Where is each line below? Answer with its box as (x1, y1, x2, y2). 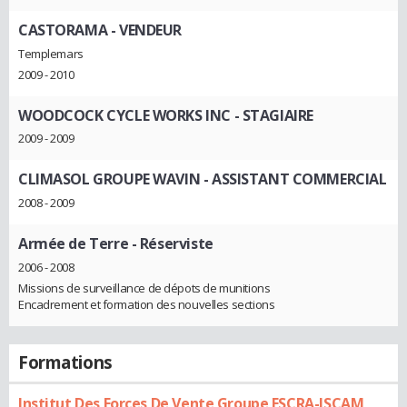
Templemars (18, 45, 84, 62)
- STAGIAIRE (230, 104, 313, 125)
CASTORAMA (18, 19, 108, 40)
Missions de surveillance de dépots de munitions (18, 279, 271, 296)
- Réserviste (128, 233, 213, 253)
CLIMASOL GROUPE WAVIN (18, 169, 201, 190)
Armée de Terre (18, 233, 129, 253)
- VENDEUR (107, 19, 183, 40)
